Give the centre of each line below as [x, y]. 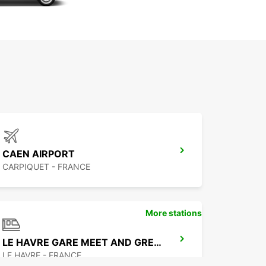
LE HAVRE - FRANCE [42, 255]
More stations [174, 213]
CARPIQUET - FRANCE [46, 167]
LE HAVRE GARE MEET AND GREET [158, 243]
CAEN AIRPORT [39, 154]
